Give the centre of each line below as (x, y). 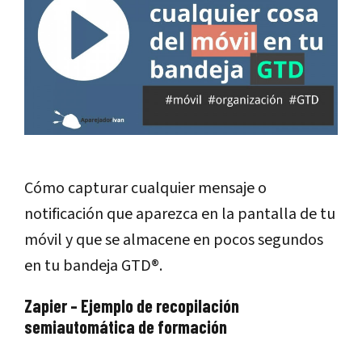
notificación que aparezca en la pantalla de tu (180, 214)
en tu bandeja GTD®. (93, 265)
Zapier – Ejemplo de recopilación (132, 305)
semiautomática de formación (126, 326)
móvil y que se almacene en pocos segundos (174, 240)
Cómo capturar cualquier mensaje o (145, 188)
